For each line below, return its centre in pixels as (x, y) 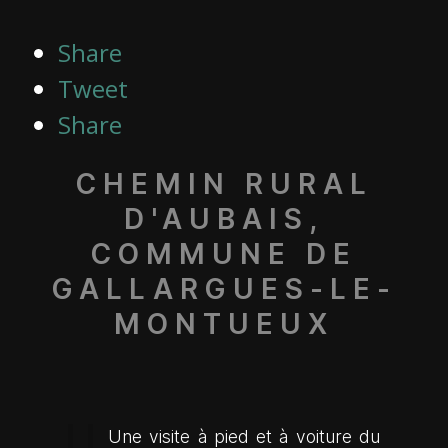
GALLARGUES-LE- (224, 289)
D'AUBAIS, (224, 219)
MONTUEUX (224, 324)
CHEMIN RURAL (224, 184)
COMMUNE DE (224, 254)
